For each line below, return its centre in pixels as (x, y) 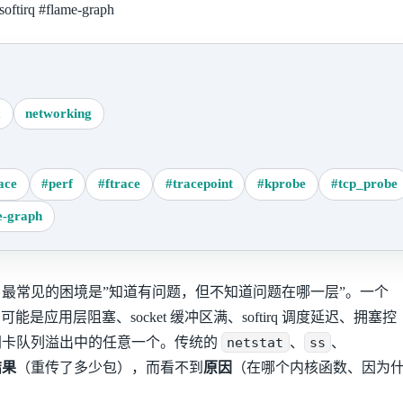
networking (59, 113)
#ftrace (119, 184)
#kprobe (282, 184)
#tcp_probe (364, 184)
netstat (255, 342)
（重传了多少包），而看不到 (109, 367)
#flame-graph (76, 10)
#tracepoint (199, 184)
